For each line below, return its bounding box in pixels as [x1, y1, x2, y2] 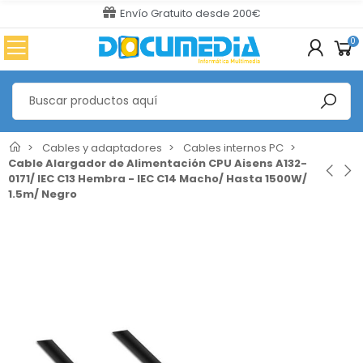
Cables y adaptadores [42, 139, 162, 156]
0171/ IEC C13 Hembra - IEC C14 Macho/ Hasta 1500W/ [8, 170, 307, 186]
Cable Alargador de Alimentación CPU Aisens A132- [8, 155, 307, 171]
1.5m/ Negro [8, 186, 77, 202]
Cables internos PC [183, 139, 284, 156]
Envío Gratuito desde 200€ [119, 6, 261, 21]
